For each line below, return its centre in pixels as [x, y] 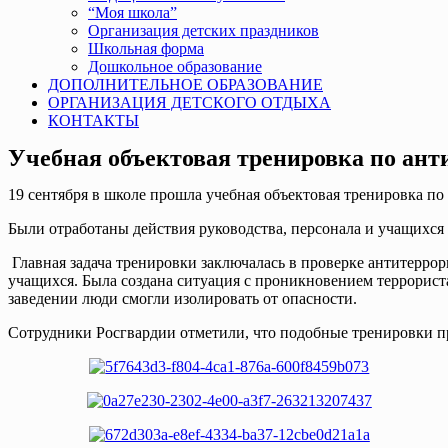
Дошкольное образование [175, 66]
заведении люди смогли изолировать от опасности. [182, 298]
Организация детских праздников [203, 30]
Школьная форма [146, 48]
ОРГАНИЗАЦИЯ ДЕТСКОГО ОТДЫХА [189, 102]
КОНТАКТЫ [93, 120]
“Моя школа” [132, 12]
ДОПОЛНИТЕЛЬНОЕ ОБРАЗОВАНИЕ [185, 84]
